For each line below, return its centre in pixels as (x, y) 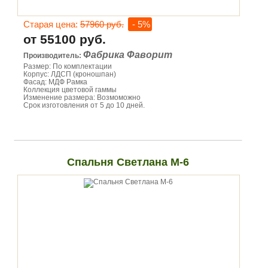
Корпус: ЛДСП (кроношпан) (70, 74)
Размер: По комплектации (68, 66)
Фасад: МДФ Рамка (55, 82)
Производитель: (53, 56)
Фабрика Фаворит (128, 55)
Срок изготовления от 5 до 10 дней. (84, 105)
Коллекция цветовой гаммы (70, 90)
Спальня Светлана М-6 (128, 162)
